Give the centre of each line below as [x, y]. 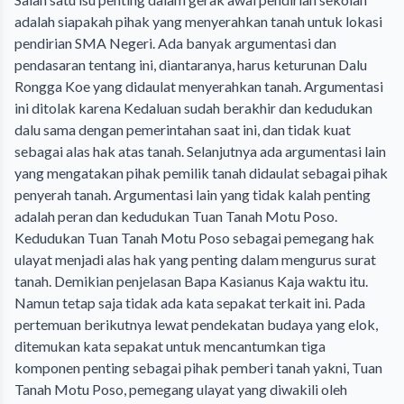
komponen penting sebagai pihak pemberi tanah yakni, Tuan [198, 367]
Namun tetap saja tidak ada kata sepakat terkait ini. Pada [190, 303]
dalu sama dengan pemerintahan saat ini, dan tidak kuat [183, 129]
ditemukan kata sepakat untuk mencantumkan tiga [170, 346]
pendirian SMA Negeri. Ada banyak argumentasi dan [175, 43]
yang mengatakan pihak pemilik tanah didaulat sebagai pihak [201, 173]
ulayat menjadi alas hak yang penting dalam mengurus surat [195, 259]
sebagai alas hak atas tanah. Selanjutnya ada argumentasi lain [200, 151]
